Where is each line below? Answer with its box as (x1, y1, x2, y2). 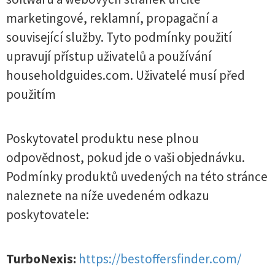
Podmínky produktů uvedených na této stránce (6, 168, 268, 185)
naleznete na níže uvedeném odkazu (6, 187, 209, 204)
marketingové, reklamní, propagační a (6, 10, 218, 26)
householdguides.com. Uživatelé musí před (6, 67, 245, 83)
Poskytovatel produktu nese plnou (6, 130, 199, 147)
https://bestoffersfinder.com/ (79, 250, 241, 267)
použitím (6, 86, 56, 103)
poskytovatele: (6, 206, 89, 223)
